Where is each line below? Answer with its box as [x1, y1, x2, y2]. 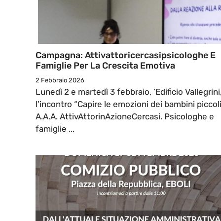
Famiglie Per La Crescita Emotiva [36, 60, 175, 72]
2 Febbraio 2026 [36, 76, 84, 84]
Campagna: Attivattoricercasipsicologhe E [36, 50, 216, 61]
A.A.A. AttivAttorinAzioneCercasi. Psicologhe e [36, 111, 214, 122]
